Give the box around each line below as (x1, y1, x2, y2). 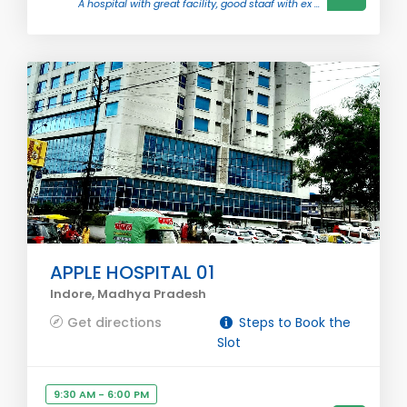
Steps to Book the (234, 313, 351, 332)
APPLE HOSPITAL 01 (50, 260, 214, 285)
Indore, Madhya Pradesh (50, 285, 206, 303)
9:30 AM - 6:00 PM (54, 387, 149, 402)
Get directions (67, 313, 162, 332)
